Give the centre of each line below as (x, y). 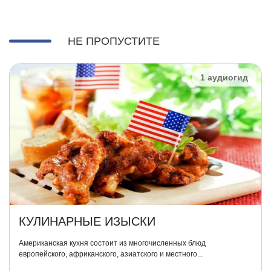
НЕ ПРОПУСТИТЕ (114, 41)
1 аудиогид (224, 77)
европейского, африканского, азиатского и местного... (111, 254)
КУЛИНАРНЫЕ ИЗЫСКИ (87, 221)
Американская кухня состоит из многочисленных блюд (112, 243)
